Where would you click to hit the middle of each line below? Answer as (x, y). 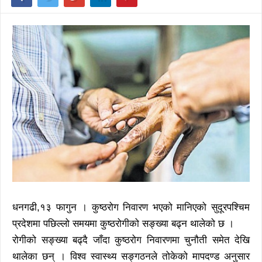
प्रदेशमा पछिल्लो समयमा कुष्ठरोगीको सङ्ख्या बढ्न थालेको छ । (123, 224)
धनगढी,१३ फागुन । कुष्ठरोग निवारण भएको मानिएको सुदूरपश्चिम (131, 208)
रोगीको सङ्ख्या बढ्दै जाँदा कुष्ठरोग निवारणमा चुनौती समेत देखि (131, 240)
